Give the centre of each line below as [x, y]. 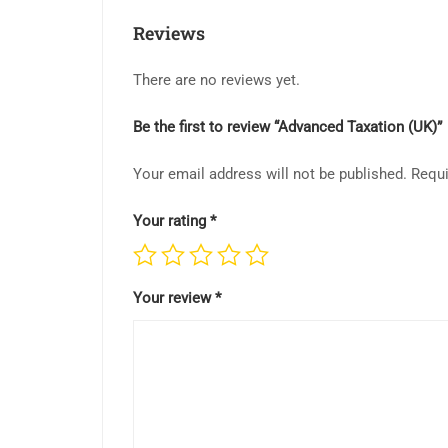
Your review [174, 298]
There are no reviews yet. [216, 80]
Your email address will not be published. [270, 174]
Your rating [171, 221]
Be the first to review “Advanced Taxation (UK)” [287, 127]
